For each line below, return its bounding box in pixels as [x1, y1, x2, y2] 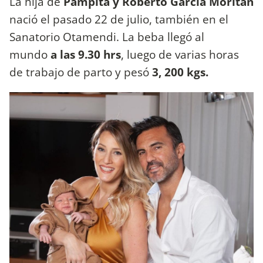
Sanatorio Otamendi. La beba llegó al [9, 28, 204, 45]
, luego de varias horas [121, 46, 239, 62]
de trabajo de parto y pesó [9, 63, 152, 80]
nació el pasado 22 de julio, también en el [9, 11, 228, 27]
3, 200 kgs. [152, 63, 208, 80]
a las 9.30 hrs [50, 46, 121, 62]
